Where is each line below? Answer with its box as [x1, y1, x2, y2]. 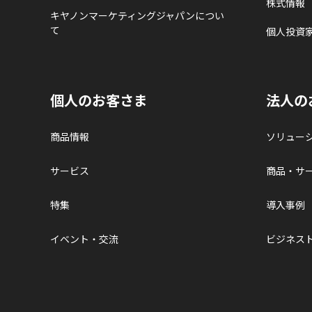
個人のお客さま [50, 89, 148, 110]
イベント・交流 [50, 231, 118, 246]
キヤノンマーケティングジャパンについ [50, 8, 224, 22]
